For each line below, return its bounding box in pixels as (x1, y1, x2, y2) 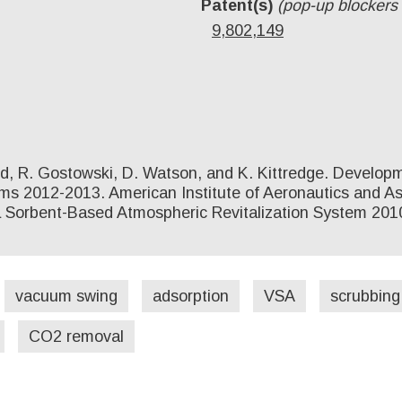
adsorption (153, 286, 229, 305)
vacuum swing (15, 286, 118, 305)
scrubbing (330, 286, 400, 305)
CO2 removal (29, 327, 124, 345)
